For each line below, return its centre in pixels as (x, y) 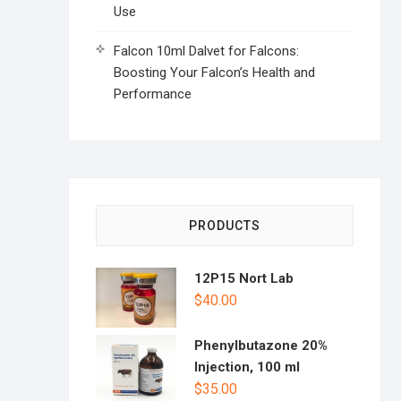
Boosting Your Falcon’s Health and (214, 73)
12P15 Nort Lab (244, 278)
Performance (153, 94)
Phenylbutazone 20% (261, 346)
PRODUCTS (225, 226)
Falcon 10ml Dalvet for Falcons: (206, 51)
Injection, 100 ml (247, 367)
